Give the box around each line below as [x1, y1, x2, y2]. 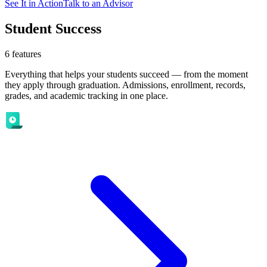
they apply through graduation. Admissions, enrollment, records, [5, 79, 246, 90]
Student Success [5, 20, 101, 36]
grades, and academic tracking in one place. [5, 90, 168, 101]
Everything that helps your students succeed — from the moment [5, 69, 248, 79]
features [12, 48, 41, 59]
